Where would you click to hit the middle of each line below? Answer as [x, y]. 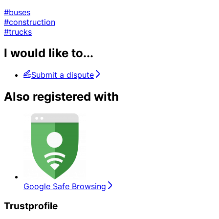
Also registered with [61, 97]
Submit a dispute [63, 75]
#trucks [18, 32]
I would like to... [49, 53]
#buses [17, 12]
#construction [30, 22]
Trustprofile [31, 206]
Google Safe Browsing [65, 186]
